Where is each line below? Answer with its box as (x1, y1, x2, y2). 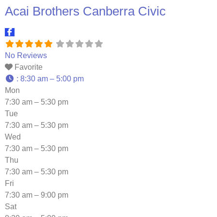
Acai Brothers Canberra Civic (5, 4, 166, 19)
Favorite (15, 63, 43, 72)
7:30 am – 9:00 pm (5, 191, 68, 200)
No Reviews (5, 51, 47, 60)
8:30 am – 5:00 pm (20, 75, 84, 83)
